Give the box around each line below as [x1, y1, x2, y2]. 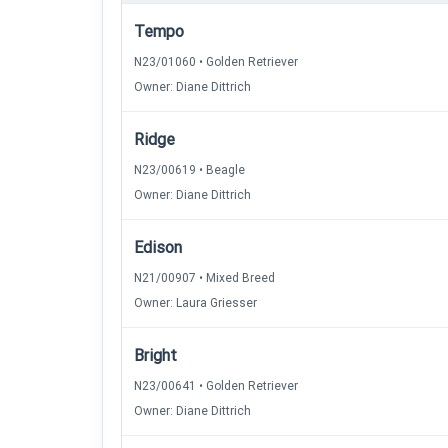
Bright [134, 346, 177, 365]
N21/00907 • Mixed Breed [134, 271, 275, 285]
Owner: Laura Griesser [134, 296, 257, 310]
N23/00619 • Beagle [134, 163, 245, 177]
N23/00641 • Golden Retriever [134, 379, 298, 393]
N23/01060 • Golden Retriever [134, 55, 298, 69]
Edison [134, 238, 182, 257]
